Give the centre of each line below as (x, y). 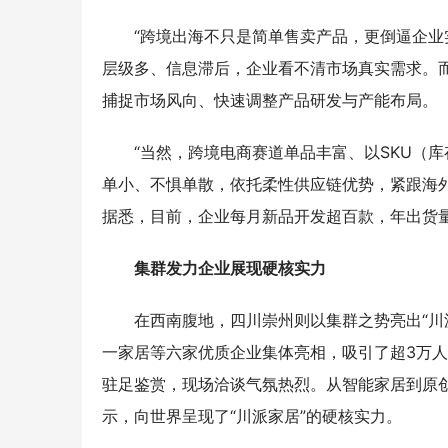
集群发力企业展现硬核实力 (230, 268)
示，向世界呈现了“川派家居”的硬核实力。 (252, 416)
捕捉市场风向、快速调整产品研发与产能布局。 (270, 100)
